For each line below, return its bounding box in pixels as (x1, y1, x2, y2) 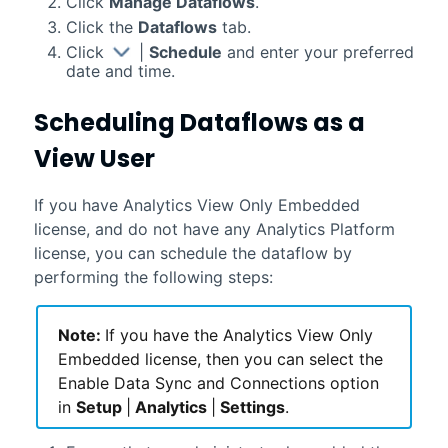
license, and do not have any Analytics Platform (33, 218, 395, 239)
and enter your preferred (221, 41, 414, 62)
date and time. (65, 60, 175, 81)
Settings (215, 396, 285, 417)
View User (33, 141, 155, 175)
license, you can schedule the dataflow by (33, 242, 352, 263)
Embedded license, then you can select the (57, 348, 383, 369)
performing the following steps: (33, 266, 273, 287)
